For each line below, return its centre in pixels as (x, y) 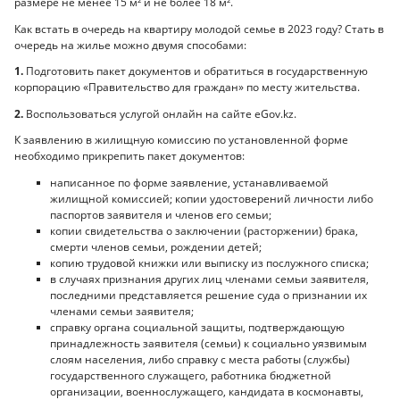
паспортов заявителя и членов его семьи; (161, 214)
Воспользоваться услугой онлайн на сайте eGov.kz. (160, 113)
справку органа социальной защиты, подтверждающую (197, 327)
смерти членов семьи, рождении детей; (156, 246)
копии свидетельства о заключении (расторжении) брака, (204, 230)
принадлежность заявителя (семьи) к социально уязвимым (208, 343)
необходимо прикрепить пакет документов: (129, 156)
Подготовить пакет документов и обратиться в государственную (196, 71)
